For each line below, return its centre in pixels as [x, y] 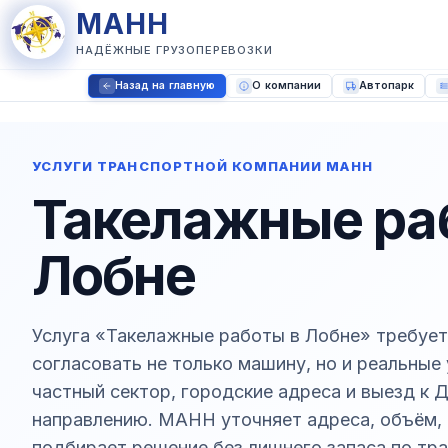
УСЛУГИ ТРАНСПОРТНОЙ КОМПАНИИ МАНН [202, 166]
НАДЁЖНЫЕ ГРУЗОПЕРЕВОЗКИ [174, 50]
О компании [287, 85]
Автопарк [386, 85]
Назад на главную [165, 85]
